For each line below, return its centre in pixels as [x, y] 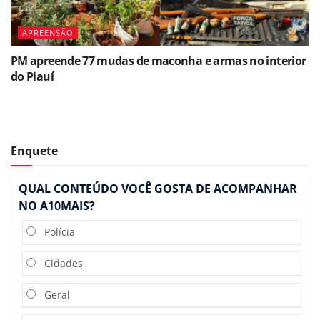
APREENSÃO [48, 32]
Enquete [34, 150]
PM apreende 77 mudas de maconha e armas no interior [159, 60]
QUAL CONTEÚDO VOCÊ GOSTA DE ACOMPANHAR [158, 188]
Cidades [59, 263]
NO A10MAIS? [57, 205]
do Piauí [32, 76]
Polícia [55, 231]
